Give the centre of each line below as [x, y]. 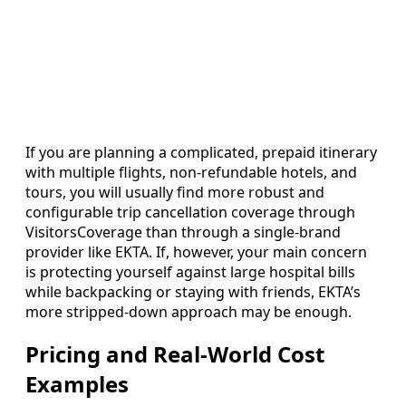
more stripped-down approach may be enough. [188, 311]
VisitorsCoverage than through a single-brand [183, 232]
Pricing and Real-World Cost [175, 354]
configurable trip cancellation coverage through [190, 212]
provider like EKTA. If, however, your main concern [196, 251]
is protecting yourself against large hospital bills [190, 271]
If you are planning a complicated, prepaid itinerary [201, 152]
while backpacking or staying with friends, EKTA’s [193, 291]
